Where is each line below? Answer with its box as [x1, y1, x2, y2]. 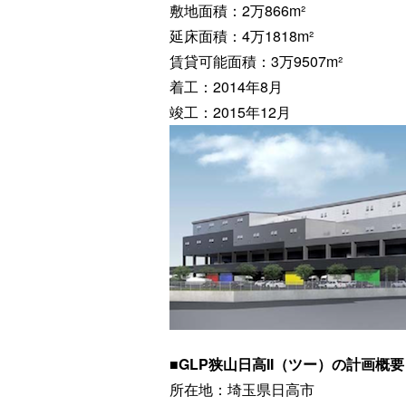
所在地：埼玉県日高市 [169, 379, 314, 400]
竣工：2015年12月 [169, 101, 291, 122]
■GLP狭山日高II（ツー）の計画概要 [169, 353, 404, 374]
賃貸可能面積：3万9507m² [169, 51, 343, 72]
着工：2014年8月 [169, 76, 283, 97]
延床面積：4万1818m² [169, 25, 314, 46]
